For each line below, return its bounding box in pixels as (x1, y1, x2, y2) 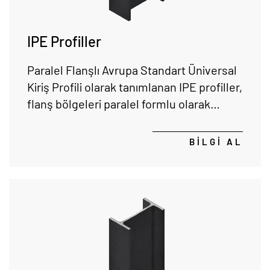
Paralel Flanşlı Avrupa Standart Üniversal (27, 63, 237, 78)
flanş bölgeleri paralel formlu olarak (27, 96, 210, 111)
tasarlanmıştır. (27, 113, 102, 128)
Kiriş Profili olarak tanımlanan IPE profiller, (27, 80, 242, 95)
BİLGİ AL (189, 136, 243, 148)
